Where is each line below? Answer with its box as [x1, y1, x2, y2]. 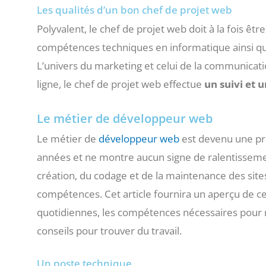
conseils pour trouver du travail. [37, 223, 182, 237]
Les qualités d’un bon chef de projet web [37, 2, 232, 17]
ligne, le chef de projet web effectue [37, 77, 204, 91]
